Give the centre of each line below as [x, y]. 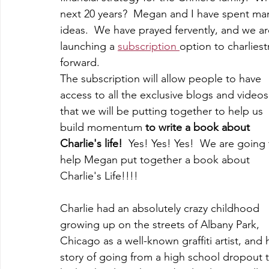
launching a [89, 47]
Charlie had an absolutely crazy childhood [161, 209]
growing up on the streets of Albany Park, [161, 225]
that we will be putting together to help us [163, 111]
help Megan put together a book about [156, 160]
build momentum [103, 128]
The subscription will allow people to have [162, 79]
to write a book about [199, 128]
